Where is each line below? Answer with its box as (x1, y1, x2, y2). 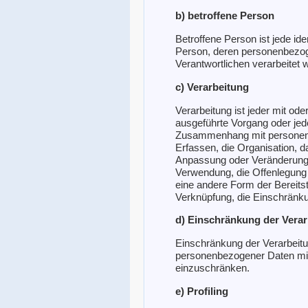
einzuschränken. (175, 262, 250, 274)
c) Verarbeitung (175, 80, 249, 93)
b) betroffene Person (175, 9, 274, 21)
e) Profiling (175, 285, 228, 298)
